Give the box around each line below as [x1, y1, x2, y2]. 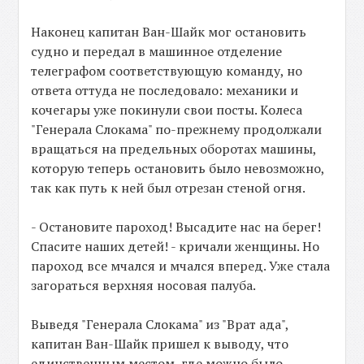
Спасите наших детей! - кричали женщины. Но [31, 236, 320, 255]
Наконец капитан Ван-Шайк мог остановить [31, 22, 307, 41]
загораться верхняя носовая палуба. [31, 275, 257, 294]
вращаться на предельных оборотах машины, [31, 139, 317, 158]
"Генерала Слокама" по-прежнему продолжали [31, 119, 323, 138]
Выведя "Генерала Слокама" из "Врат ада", [31, 314, 289, 333]
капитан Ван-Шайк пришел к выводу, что [31, 334, 289, 353]
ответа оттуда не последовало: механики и [31, 80, 299, 99]
